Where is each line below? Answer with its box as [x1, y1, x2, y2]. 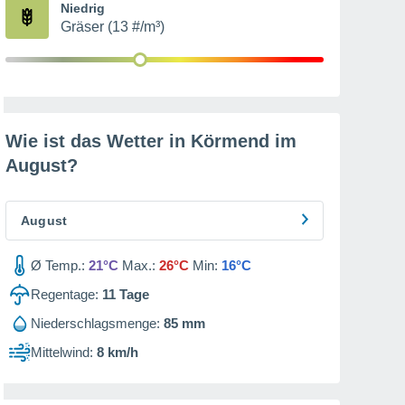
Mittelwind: [31, 344, 93, 360]
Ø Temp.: [31, 258, 85, 273]
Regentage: [31, 287, 99, 302]
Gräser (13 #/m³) [61, 19, 165, 34]
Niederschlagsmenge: [31, 316, 160, 331]
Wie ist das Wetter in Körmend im [5, 131, 297, 151]
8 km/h [97, 344, 138, 360]
